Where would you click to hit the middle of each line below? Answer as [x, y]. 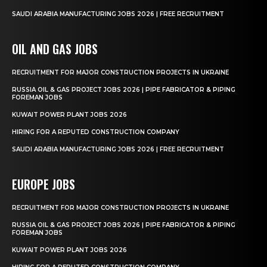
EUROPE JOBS [44, 184]
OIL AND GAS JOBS [55, 49]
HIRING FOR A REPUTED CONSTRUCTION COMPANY [97, 132]
